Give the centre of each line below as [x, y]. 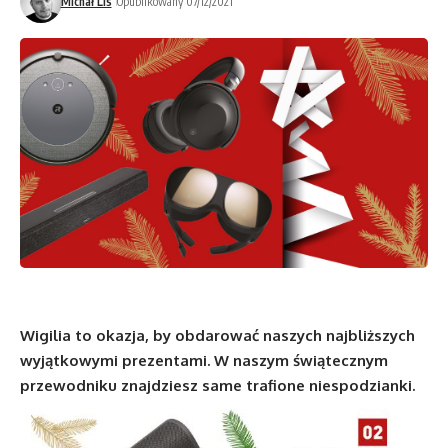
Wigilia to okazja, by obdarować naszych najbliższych [217, 335]
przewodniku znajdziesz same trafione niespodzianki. [219, 385]
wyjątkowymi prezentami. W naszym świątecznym [204, 360]
